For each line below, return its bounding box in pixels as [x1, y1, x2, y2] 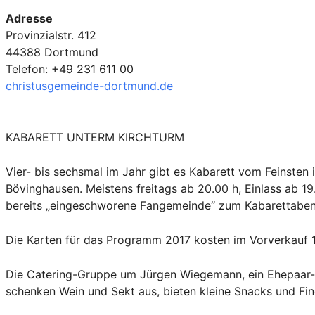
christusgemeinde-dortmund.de [6, 79, 173, 94]
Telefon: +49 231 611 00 [6, 62, 134, 77]
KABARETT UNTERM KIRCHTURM [6, 130, 184, 145]
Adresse [6, 11, 53, 26]
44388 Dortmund [6, 45, 98, 60]
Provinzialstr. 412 [6, 28, 96, 43]
